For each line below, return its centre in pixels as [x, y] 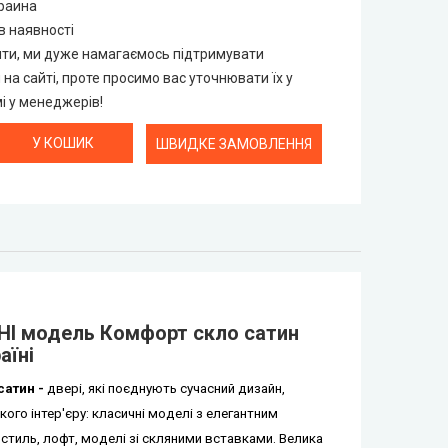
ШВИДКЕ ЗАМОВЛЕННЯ [234, 144]
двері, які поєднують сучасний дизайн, [165, 388]
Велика [300, 438]
